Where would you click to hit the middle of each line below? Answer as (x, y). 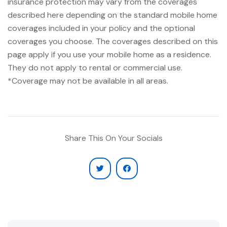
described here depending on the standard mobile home (112, 15)
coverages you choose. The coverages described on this (113, 42)
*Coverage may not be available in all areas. (88, 81)
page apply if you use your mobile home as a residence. (109, 55)
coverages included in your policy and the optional (101, 28)
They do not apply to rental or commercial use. (95, 68)
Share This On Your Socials (113, 138)
